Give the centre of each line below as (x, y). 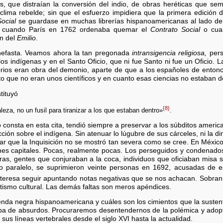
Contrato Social (175, 29)
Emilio (26, 38)
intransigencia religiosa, (169, 53)
